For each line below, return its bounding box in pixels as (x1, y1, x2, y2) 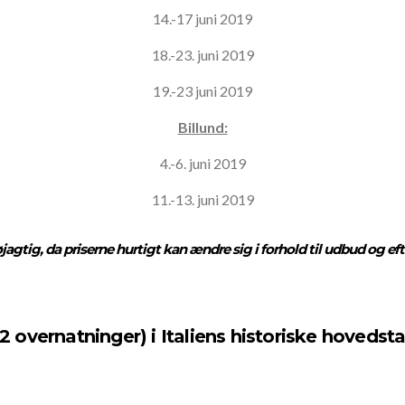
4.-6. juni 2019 (159, 155, 246, 173)
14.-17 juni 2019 (153, 10, 252, 28)
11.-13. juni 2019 (151, 191, 254, 209)
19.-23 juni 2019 (153, 82, 252, 100)
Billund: (177, 118, 228, 137)
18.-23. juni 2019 (151, 46, 254, 64)
